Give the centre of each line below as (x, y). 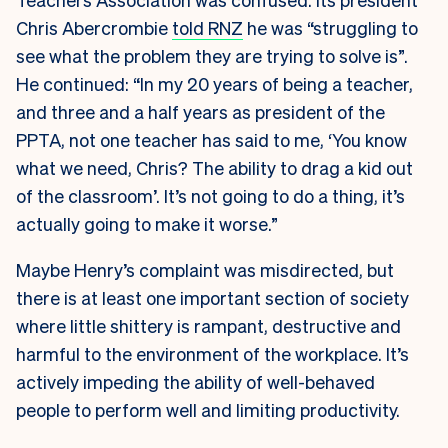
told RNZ (207, 28)
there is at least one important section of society (212, 298)
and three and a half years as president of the (200, 112)
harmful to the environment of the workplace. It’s (212, 354)
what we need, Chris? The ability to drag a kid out (214, 168)
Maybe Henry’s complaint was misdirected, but (205, 270)
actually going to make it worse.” (149, 224)
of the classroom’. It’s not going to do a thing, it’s (210, 196)
